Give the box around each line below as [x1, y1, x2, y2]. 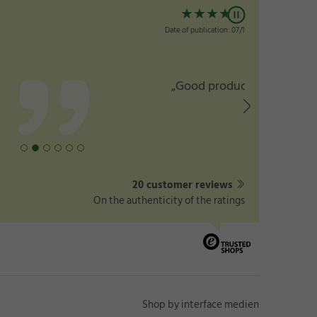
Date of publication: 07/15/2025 [2, 24, 105, 38]
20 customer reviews [132, 176, 233, 195]
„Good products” [9, 75, 98, 96]
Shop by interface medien [142, 296, 259, 314]
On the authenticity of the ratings [93, 192, 245, 210]
